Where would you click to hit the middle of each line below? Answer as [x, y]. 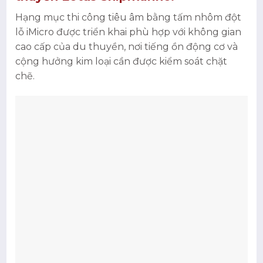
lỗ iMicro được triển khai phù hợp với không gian [129, 32]
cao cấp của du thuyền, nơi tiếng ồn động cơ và [127, 47]
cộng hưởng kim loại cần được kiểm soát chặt [122, 61]
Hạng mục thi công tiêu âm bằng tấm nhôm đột [129, 17]
